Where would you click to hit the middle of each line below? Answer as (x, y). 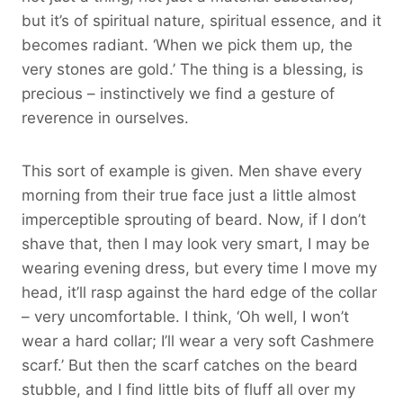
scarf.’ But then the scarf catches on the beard (190, 365)
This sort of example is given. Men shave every (192, 170)
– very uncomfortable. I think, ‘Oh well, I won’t (185, 316)
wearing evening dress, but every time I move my (199, 268)
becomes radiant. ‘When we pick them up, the (187, 45)
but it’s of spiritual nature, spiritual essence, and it (201, 20)
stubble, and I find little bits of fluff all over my (188, 389)
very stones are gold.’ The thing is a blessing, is (193, 69)
